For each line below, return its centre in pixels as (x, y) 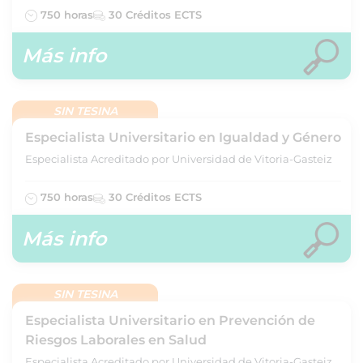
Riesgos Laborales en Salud (116, 340)
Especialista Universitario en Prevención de (170, 321)
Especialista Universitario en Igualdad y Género (183, 138)
